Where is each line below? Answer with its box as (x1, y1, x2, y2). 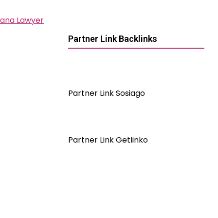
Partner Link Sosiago (68, 88, 145, 99)
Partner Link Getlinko (68, 134, 148, 145)
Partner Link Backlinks (68, 34, 157, 44)
